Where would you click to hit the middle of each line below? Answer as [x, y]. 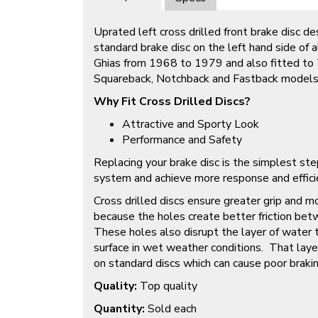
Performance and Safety [182, 140]
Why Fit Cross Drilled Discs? [172, 102]
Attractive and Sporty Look [191, 125]
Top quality [169, 286]
